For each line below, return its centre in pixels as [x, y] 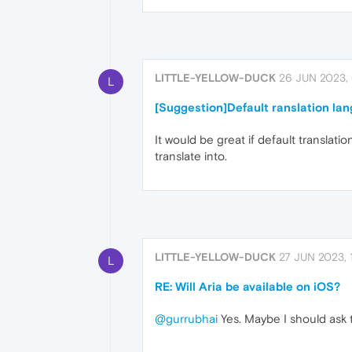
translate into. [191, 156]
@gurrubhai [186, 318]
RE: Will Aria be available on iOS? [247, 286]
